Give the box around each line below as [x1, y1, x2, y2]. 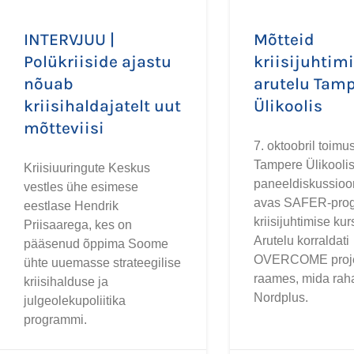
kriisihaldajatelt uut [24, 96, 181, 115]
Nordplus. [253, 290, 308, 304]
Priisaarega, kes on [24, 217, 132, 232]
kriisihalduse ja [24, 274, 108, 288]
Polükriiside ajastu [24, 51, 171, 71]
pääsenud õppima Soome [24, 236, 168, 250]
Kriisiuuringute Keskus [24, 160, 150, 175]
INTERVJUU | [24, 29, 115, 49]
